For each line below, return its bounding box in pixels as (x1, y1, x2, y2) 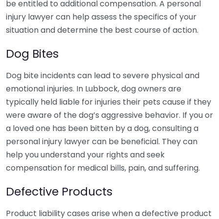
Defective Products (6, 183, 112, 199)
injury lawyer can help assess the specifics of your (6, 11, 197, 22)
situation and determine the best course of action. (6, 24, 198, 36)
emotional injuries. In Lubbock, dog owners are (6, 83, 181, 94)
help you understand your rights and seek (6, 149, 165, 160)
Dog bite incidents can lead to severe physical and (6, 70, 199, 81)
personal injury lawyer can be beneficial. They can (6, 136, 197, 147)
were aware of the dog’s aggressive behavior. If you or (6, 109, 213, 121)
